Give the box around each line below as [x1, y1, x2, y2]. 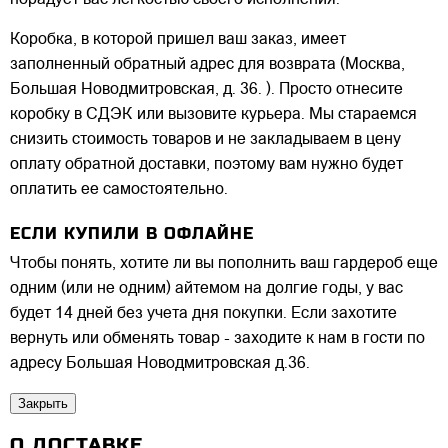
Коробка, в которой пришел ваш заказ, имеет [10, 32, 346, 49]
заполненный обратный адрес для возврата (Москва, [10, 57, 405, 74]
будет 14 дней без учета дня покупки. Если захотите [10, 305, 397, 322]
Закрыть [18, 395, 68, 411]
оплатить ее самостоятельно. [10, 182, 228, 199]
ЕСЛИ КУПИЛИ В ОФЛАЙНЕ [10, 223, 254, 243]
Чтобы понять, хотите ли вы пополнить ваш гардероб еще [10, 255, 438, 272]
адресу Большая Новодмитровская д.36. [10, 355, 310, 372]
